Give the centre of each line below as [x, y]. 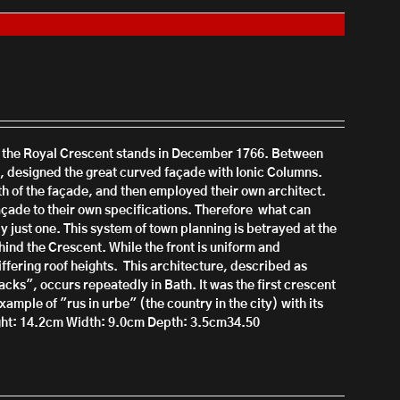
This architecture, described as [216, 267]
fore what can [270, 211]
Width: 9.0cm [106, 323]
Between [298, 154]
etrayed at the [296, 229]
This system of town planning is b [159, 229]
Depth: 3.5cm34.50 [204, 323]
